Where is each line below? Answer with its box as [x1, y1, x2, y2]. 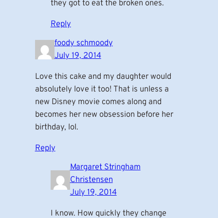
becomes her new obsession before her [35, 109, 173, 120]
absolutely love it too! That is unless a [35, 84, 169, 94]
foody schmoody [54, 38, 113, 49]
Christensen [70, 175, 113, 185]
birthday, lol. [35, 122, 78, 132]
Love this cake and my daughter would [35, 71, 171, 82]
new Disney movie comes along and [35, 96, 162, 107]
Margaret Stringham [70, 162, 141, 173]
